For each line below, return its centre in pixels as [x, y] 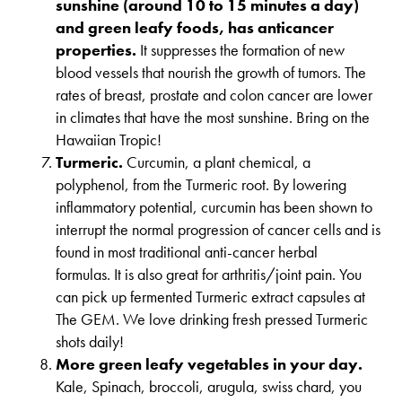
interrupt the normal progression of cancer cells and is [218, 229]
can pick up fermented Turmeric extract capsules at [211, 297]
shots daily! [90, 341]
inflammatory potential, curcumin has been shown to [214, 207]
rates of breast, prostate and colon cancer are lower [214, 95]
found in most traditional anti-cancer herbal [187, 252]
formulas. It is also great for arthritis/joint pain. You [209, 274]
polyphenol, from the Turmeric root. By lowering [201, 184]
